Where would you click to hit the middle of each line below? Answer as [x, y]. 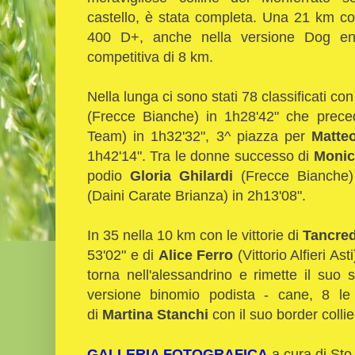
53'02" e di [123, 254]
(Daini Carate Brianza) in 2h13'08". [198, 195]
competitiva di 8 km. [150, 56]
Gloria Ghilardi [181, 175]
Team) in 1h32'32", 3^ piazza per [200, 136]
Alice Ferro [196, 254]
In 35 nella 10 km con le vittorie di [195, 235]
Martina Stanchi [155, 314]
